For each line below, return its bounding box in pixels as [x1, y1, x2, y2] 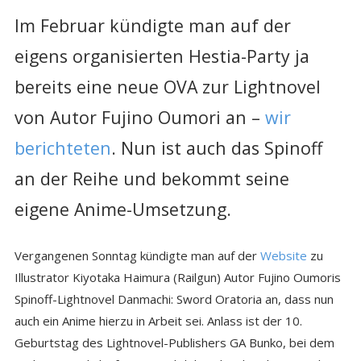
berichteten [14, 135, 111, 160]
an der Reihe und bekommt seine [14, 166, 289, 190]
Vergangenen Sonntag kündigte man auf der [14, 247, 260, 263]
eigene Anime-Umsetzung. [14, 197, 231, 221]
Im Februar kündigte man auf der [14, 13, 291, 37]
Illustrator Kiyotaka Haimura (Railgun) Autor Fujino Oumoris [14, 268, 341, 285]
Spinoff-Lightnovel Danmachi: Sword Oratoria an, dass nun [14, 290, 334, 307]
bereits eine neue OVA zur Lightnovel [14, 74, 321, 98]
